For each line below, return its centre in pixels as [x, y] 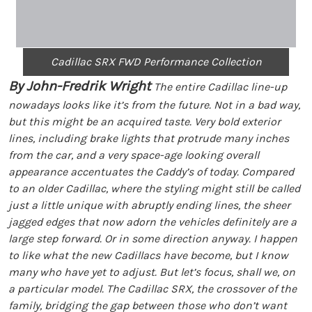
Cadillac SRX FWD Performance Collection [156, 62]
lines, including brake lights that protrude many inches [149, 138]
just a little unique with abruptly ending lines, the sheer [149, 205]
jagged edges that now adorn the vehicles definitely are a [153, 222]
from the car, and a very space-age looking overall [134, 155]
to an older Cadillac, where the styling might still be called [154, 188]
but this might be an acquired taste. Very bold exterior [145, 122]
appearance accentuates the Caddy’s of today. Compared [151, 172]
